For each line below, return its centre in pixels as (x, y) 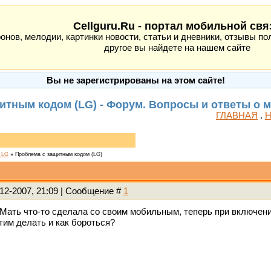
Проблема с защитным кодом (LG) (59, 154)
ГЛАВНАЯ (237, 116)
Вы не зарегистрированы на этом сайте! (136, 80)
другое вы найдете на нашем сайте (177, 48)
